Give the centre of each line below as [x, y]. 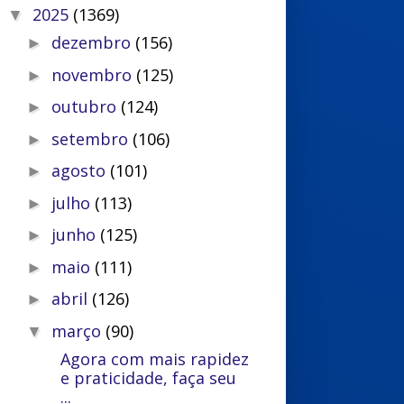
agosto [81, 170]
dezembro [94, 42]
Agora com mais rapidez [148, 358]
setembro [92, 138]
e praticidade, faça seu [149, 377]
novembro [94, 74]
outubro [87, 106]
